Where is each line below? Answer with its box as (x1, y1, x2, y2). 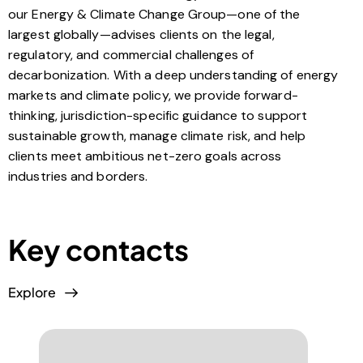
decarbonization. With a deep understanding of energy (8, 66, 339, 84)
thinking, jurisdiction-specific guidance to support (8, 107, 308, 125)
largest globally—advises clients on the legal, (8, 26, 275, 44)
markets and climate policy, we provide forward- (8, 87, 298, 105)
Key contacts (8, 232, 189, 268)
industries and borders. (8, 168, 148, 186)
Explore (8, 284, 56, 301)
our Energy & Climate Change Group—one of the (8, 6, 301, 23)
